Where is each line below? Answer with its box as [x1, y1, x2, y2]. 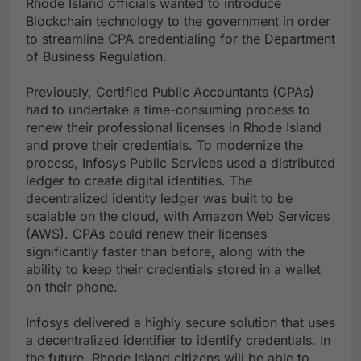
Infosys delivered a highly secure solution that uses [26, 314, 335, 331]
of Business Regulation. [26, 48, 167, 65]
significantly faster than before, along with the [26, 243, 305, 260]
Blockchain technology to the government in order [26, 13, 330, 30]
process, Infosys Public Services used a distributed [26, 155, 335, 172]
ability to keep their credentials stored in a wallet [26, 261, 321, 278]
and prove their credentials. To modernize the [26, 137, 303, 154]
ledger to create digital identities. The [26, 172, 252, 189]
